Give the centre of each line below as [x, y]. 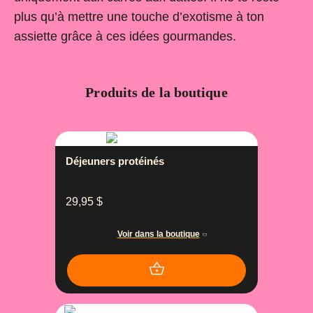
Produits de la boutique [156, 92]
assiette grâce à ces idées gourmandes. [125, 36]
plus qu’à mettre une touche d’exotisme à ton [139, 16]
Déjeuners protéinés [115, 161]
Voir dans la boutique [158, 234]
